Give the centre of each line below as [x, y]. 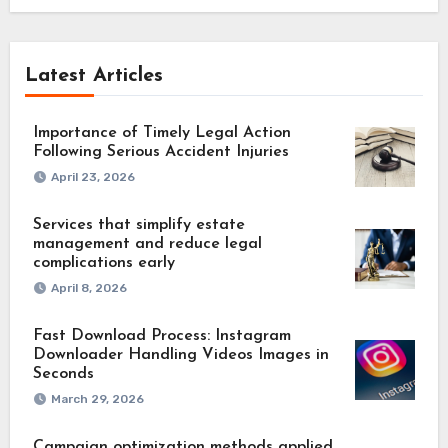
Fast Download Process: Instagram [161, 336]
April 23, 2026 [92, 177]
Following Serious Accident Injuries [160, 152]
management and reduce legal [147, 244]
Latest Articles [93, 76]
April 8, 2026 [88, 288]
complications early [103, 263]
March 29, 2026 [97, 399]
